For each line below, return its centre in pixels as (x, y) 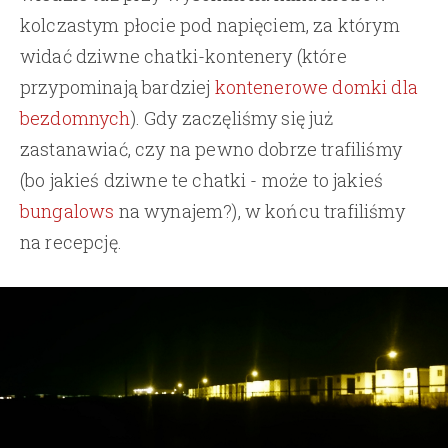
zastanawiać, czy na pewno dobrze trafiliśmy (211, 148)
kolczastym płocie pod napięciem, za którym (210, 24)
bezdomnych (75, 117)
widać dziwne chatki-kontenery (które (183, 55)
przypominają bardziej (117, 86)
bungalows (67, 210)
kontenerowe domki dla (316, 86)
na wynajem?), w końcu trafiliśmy (259, 210)
